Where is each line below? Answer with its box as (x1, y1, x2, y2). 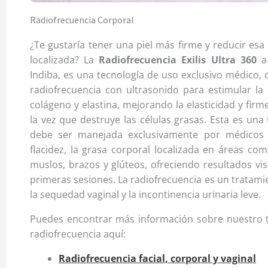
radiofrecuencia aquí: (30, 227, 126, 241)
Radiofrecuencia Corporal (30, 14, 134, 26)
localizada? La (30, 53, 99, 67)
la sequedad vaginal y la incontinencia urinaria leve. (30, 188, 261, 202)
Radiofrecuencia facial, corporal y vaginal (59, 252, 256, 266)
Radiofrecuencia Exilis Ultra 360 (99, 53, 257, 67)
